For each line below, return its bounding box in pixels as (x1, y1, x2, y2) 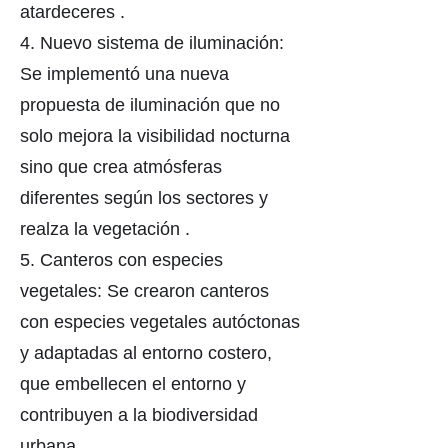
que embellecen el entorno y (20, 374, 246, 394)
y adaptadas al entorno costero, (20, 343, 272, 363)
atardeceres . (20, 2, 125, 22)
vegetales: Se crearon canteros (20, 281, 269, 301)
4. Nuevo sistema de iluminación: (20, 33, 284, 53)
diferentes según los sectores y (20, 188, 268, 208)
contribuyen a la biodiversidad (20, 405, 258, 425)
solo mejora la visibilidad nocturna (20, 126, 290, 146)
